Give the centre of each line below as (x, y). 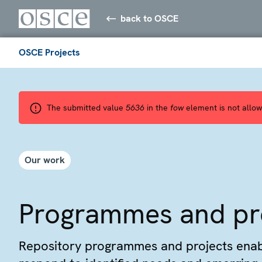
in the (157, 107)
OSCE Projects (49, 52)
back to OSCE (150, 18)
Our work (45, 160)
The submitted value (86, 107)
